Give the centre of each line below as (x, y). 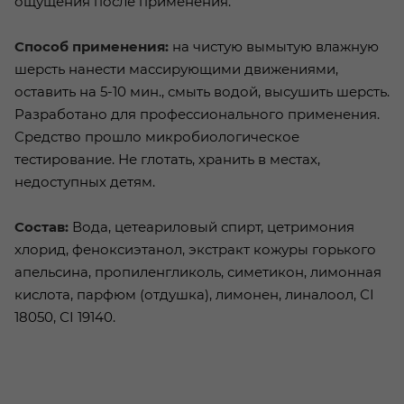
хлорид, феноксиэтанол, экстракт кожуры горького (195, 250)
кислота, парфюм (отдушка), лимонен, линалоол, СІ (194, 295)
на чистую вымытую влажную (274, 47)
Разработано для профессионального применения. (197, 115)
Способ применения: (92, 47)
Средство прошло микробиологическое (157, 137)
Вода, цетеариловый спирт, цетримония (211, 227)
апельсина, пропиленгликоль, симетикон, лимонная (198, 272)
